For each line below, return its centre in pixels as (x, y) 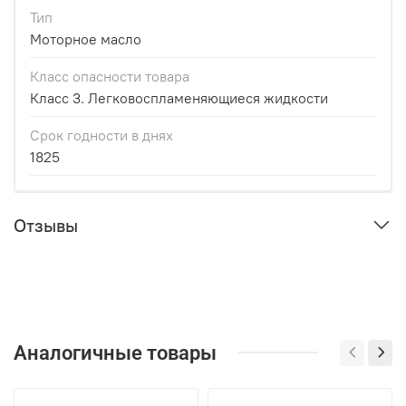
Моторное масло (86, 39)
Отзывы (46, 226)
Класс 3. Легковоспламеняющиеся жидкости (179, 98)
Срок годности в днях (101, 135)
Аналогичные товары (115, 353)
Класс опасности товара (110, 77)
